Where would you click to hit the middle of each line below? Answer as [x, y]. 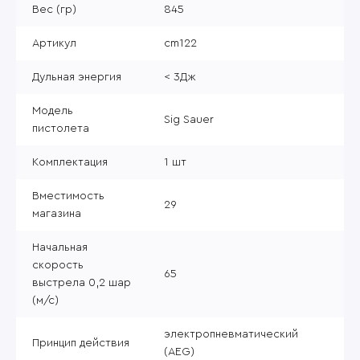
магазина [57, 213]
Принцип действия [81, 343]
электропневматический [231, 334]
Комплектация [70, 162]
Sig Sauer [189, 119]
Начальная [60, 247]
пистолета [61, 128]
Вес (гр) [54, 9]
